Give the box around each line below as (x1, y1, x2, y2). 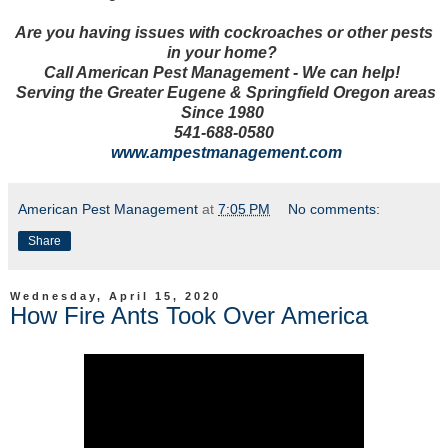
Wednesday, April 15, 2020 (10, 290, 221, 303)
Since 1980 (180, 104, 268, 122)
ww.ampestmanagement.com (122, 144, 342, 162)
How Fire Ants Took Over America (10, 302, 368, 330)
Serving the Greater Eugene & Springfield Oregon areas (12, 84, 436, 102)
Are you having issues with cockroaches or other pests (15, 24, 433, 42)
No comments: (288, 201, 381, 218)
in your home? (167, 44, 281, 62)
